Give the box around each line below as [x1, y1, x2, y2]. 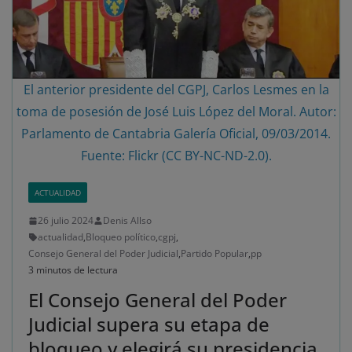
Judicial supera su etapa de [28, 311, 269, 338]
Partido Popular [181, 247, 248, 261]
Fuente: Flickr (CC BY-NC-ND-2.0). [80, 147, 272, 165]
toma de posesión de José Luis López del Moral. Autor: [16, 103, 336, 121]
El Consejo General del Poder [28, 287, 287, 313]
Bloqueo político [86, 230, 156, 244]
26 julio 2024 [38, 214, 93, 228]
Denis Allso [103, 214, 152, 228]
